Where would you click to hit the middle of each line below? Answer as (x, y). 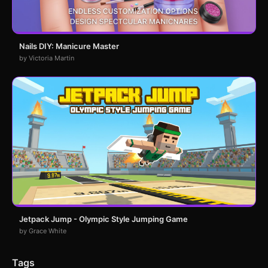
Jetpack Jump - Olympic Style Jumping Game (103, 219)
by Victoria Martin (47, 58)
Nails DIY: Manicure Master (69, 46)
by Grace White (43, 231)
